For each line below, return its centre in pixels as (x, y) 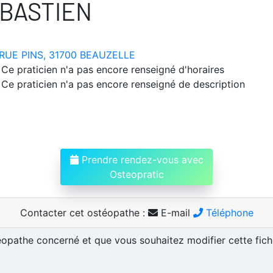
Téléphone (228, 212)
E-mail (175, 212)
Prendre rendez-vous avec (141, 159)
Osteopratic (136, 174)
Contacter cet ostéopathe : (84, 212)
